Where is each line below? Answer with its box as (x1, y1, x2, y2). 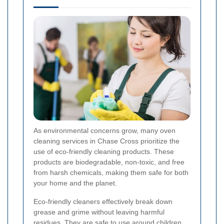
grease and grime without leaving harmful (33, 207, 164, 216)
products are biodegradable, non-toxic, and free (33, 157, 184, 166)
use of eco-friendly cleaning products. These (33, 147, 174, 155)
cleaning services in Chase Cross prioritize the (33, 136, 179, 145)
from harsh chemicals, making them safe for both (33, 168, 188, 176)
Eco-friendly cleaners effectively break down (33, 197, 172, 205)
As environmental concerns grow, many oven (33, 126, 175, 134)
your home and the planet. (33, 178, 117, 187)
